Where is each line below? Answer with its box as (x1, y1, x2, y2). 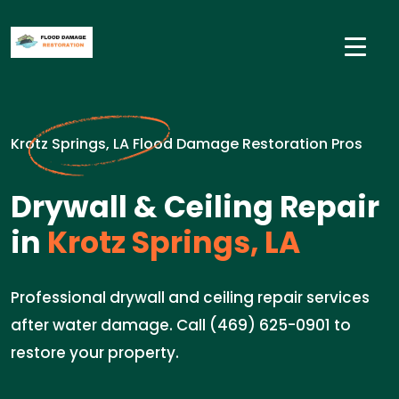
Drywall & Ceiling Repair (11, 186, 379, 228)
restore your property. (11, 342, 179, 363)
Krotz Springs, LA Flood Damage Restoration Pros (11, 134, 362, 154)
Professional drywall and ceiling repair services (11, 287, 370, 308)
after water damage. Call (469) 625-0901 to (11, 314, 351, 336)
